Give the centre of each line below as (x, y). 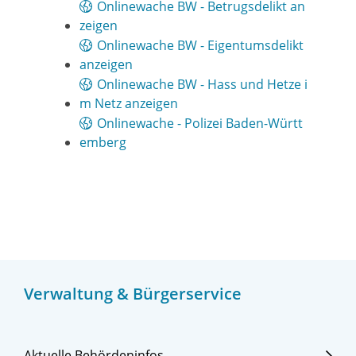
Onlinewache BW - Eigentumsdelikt (200, 46)
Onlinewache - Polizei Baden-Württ (200, 124)
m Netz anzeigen (129, 104)
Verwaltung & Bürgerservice (133, 294)
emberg (103, 143)
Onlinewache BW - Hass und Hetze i (202, 85)
